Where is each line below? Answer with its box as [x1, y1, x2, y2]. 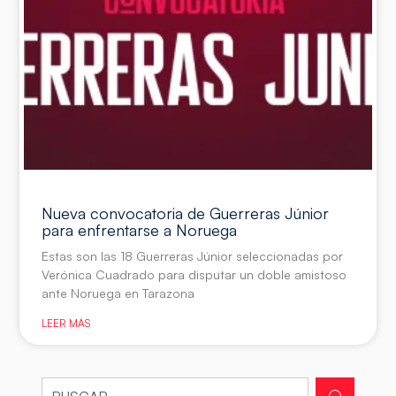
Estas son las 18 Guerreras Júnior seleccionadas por [42, 247, 344, 263]
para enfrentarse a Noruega [42, 219, 238, 240]
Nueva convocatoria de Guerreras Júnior [42, 202, 330, 223]
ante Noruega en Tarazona [42, 285, 195, 301]
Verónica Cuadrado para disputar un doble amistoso [42, 266, 347, 282]
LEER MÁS [42, 316, 91, 330]
